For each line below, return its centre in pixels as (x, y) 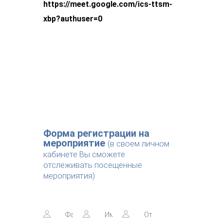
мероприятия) (69, 176)
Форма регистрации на (96, 134)
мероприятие (74, 143)
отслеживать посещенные (93, 165)
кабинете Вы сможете (84, 155)
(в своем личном (138, 144)
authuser (77, 19)
